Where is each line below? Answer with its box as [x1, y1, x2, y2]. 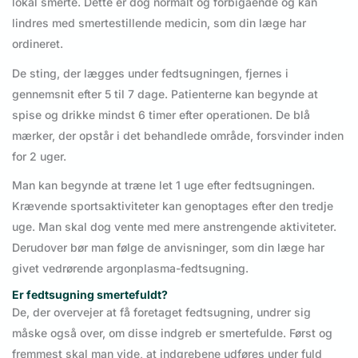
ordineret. [12, 37, 63, 51]
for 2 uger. [12, 149, 66, 163]
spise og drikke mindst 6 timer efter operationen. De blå [12, 107, 310, 121]
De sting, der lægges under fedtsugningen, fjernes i [12, 66, 288, 80]
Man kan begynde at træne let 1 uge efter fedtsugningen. [12, 178, 315, 193]
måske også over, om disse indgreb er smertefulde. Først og [12, 325, 332, 340]
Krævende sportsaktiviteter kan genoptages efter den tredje [12, 199, 333, 213]
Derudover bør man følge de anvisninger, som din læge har [12, 241, 324, 255]
